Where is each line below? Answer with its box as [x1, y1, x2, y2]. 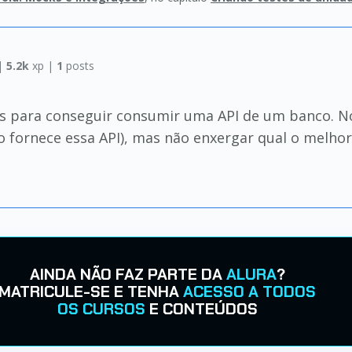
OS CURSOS [57, 299, 145, 319]
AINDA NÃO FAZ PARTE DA [29, 264, 226, 284]
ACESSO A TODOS [183, 281, 316, 302]
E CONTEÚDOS [145, 299, 258, 319]
